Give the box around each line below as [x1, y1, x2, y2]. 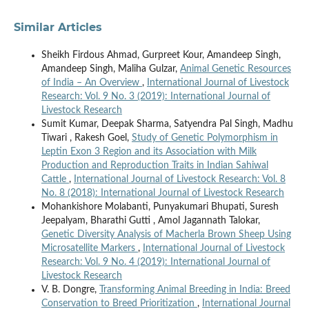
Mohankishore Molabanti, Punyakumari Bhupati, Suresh [41, 202, 279, 212]
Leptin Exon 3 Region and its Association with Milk [41, 147, 257, 157]
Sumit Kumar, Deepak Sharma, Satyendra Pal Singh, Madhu [41, 119, 293, 130]
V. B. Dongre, [41, 285, 99, 295]
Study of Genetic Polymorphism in [131, 133, 278, 143]
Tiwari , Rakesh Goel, [41, 133, 132, 143]
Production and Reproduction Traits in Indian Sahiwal [41, 161, 268, 171]
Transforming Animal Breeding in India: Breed [99, 285, 290, 295]
